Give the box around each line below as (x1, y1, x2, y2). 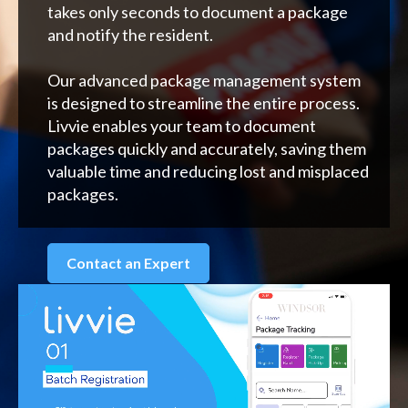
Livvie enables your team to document (47, 115, 316, 136)
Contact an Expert (66, 253, 190, 271)
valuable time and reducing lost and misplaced (47, 160, 369, 181)
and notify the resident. (47, 24, 213, 45)
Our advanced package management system (47, 69, 361, 90)
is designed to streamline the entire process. (47, 92, 360, 113)
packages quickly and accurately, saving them (47, 138, 366, 158)
